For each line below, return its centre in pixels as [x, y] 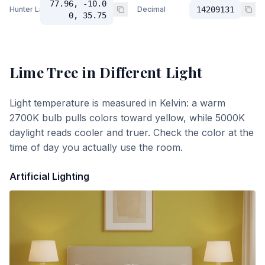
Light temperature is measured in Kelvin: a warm [117, 103]
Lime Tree [44, 72]
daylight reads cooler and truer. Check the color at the [132, 132]
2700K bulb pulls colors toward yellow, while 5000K [127, 118]
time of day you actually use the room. [96, 147]
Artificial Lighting [49, 176]
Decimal [151, 9]
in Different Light [140, 72]
